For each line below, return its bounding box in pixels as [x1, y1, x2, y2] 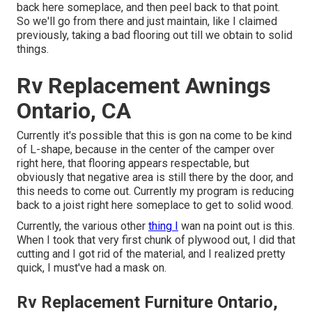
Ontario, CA [17, 97, 131, 125]
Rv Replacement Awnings [17, 72, 271, 100]
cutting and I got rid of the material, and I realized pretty [17, 247, 286, 261]
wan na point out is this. [178, 219, 295, 233]
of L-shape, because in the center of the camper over [17, 143, 274, 157]
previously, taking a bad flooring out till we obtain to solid [17, 29, 292, 42]
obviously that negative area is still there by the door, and [17, 171, 293, 185]
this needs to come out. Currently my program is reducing [17, 185, 294, 198]
